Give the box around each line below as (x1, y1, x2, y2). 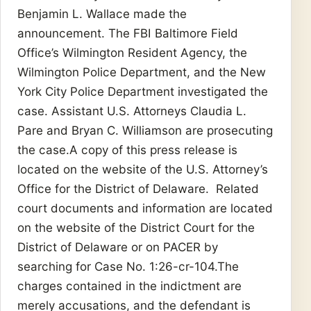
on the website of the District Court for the (17, 220, 255, 235)
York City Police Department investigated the (17, 84, 268, 99)
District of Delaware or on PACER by (17, 239, 218, 254)
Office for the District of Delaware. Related (17, 181, 259, 196)
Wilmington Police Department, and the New (17, 65, 266, 79)
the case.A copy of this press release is (17, 142, 237, 157)
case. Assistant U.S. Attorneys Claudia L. (17, 103, 246, 118)
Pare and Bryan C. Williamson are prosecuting (17, 123, 273, 137)
